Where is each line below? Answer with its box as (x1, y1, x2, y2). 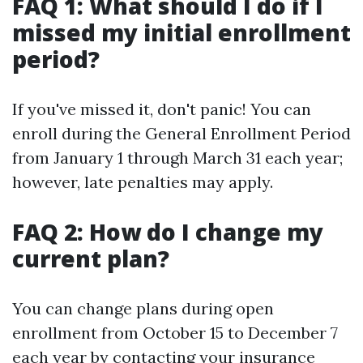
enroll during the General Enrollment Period (12, 123, 351, 143)
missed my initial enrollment (12, 17, 351, 48)
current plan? (12, 243, 169, 274)
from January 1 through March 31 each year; (12, 147, 343, 168)
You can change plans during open (12, 298, 274, 318)
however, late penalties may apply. (12, 172, 273, 192)
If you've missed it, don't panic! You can (12, 99, 311, 119)
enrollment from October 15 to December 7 (12, 322, 338, 343)
